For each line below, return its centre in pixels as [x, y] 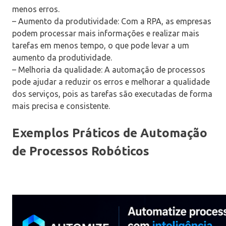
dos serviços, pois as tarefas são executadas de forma [112, 94]
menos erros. [36, 9]
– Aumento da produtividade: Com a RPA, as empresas [112, 21]
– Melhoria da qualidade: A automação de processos [109, 70]
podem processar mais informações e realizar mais [106, 34]
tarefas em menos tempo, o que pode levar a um [101, 46]
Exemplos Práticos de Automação [110, 133]
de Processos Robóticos [81, 151]
